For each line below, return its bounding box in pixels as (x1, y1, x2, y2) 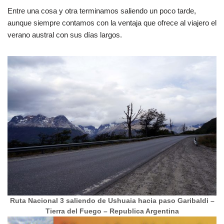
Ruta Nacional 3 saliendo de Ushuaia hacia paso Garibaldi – (9, 197, 214, 204)
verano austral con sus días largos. (7, 30, 122, 39)
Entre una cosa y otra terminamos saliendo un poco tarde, (7, 6, 196, 15)
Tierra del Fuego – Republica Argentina (45, 207, 179, 215)
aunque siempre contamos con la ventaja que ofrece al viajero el (7, 18, 216, 27)
